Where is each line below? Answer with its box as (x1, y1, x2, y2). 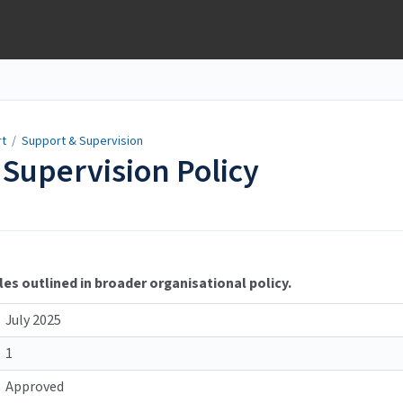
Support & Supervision (22, 132, 143, 150)
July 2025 (5, 310, 61, 331)
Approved (5, 377, 64, 398)
